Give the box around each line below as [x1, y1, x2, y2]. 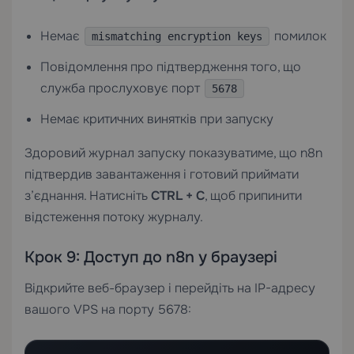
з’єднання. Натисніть [24, 186, 151, 204]
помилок [271, 27, 326, 44]
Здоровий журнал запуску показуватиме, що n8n [24, 144, 322, 161]
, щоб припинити [205, 186, 302, 204]
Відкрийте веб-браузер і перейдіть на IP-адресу [24, 279, 315, 296]
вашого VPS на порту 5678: [24, 300, 191, 318]
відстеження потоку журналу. [24, 208, 203, 225]
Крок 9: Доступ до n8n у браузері [24, 247, 277, 267]
